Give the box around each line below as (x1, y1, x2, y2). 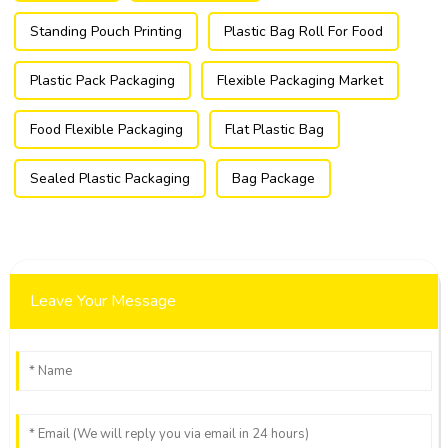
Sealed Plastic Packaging (29, 168, 190, 188)
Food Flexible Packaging (29, 119, 183, 139)
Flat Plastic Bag (224, 119, 324, 139)
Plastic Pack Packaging (29, 70, 175, 90)
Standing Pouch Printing (29, 21, 182, 41)
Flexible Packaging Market (216, 70, 383, 90)
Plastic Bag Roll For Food (223, 21, 383, 41)
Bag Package (231, 168, 315, 188)
